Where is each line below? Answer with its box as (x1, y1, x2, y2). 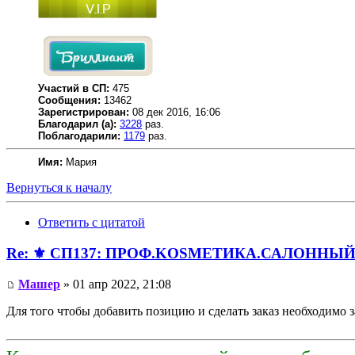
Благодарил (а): (38, 118, 116, 131)
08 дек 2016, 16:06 (129, 106, 220, 119)
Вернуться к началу (6, 181, 112, 195)
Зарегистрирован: (38, 106, 129, 119)
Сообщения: (38, 94, 101, 107)
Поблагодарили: (38, 130, 120, 143)
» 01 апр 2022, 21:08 (60, 277, 171, 291)
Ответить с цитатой (38, 216, 145, 230)
